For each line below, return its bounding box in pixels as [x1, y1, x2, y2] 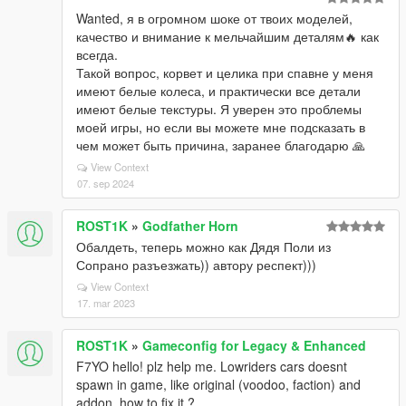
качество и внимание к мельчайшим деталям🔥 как [76, 27, 379, 45]
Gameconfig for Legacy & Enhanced [142, 336, 366, 354]
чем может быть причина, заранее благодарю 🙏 [76, 136, 365, 154]
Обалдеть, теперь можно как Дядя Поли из [76, 237, 331, 256]
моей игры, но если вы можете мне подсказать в [76, 118, 365, 136]
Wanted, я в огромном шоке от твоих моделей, [76, 9, 353, 27]
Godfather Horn [142, 217, 238, 235]
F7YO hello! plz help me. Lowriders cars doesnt [76, 357, 347, 375]
